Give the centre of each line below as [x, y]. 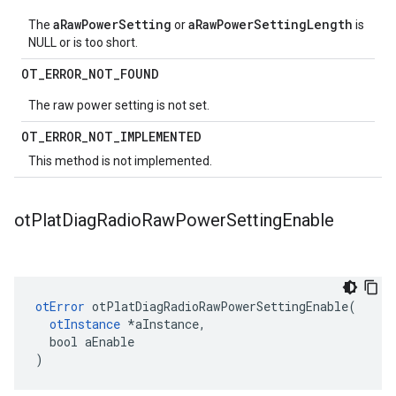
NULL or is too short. [83, 42]
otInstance [85, 324]
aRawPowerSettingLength [270, 24]
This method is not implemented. [120, 161]
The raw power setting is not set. [119, 105]
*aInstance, [163, 324]
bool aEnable [85, 342]
